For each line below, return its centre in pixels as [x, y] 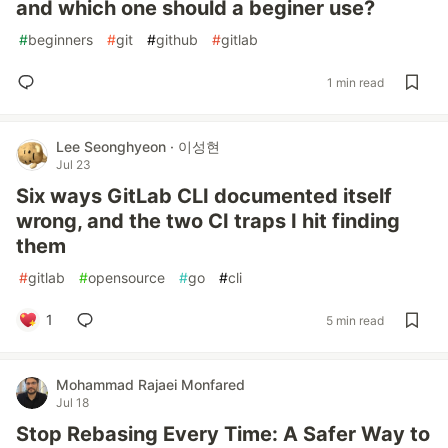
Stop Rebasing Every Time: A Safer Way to [223, 434]
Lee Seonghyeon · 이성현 [138, 146]
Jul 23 [73, 164]
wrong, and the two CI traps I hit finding [208, 221]
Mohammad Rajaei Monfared [150, 384]
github [177, 39]
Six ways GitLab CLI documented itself [204, 196]
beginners [60, 39]
